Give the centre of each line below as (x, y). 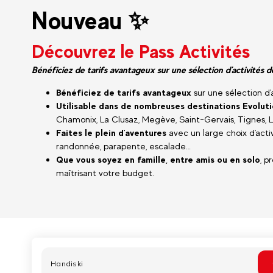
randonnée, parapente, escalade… (123, 146)
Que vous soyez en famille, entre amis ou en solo (158, 159)
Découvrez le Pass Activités (141, 51)
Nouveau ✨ (90, 21)
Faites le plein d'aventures (111, 133)
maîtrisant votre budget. (105, 173)
